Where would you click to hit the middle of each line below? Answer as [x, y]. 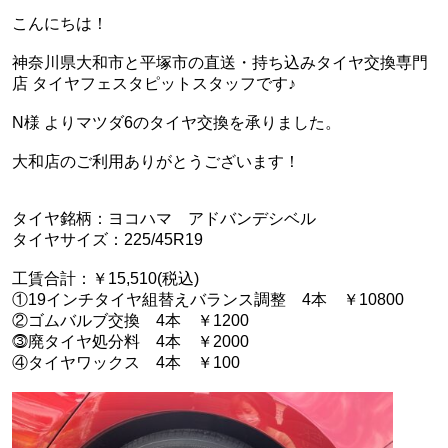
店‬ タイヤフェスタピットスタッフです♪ [154, 84]
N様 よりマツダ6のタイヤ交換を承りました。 [176, 123]
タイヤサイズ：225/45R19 [107, 240]
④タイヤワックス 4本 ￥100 [126, 363]
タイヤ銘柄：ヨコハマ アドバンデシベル [164, 219]
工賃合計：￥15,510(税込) [105, 279]
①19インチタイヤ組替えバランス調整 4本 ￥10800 [208, 300]
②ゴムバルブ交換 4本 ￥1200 [130, 321]
